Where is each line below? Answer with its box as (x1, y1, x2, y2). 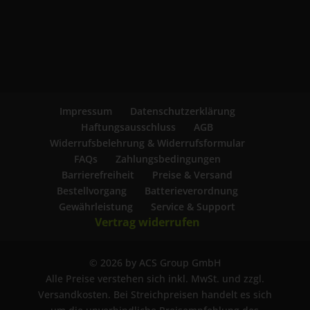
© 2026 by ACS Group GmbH (89, 255, 221, 269)
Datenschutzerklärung (129, 104, 235, 118)
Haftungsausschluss (81, 120, 176, 134)
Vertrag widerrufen (94, 214, 200, 230)
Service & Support (151, 199, 236, 213)
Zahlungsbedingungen (115, 152, 221, 165)
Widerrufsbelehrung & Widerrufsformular (49, 136, 245, 149)
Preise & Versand (152, 167, 233, 181)
